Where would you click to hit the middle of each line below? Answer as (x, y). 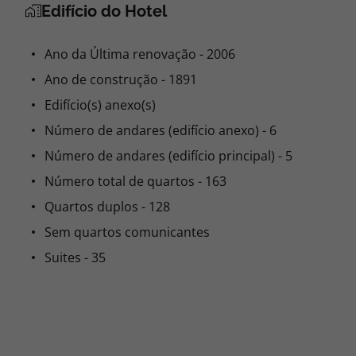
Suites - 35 (75, 257)
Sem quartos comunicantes (127, 232)
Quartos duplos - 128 (107, 207)
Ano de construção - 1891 (121, 79)
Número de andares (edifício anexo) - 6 (161, 130)
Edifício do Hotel (104, 11)
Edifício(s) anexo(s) (100, 105)
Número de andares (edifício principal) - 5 (168, 156)
